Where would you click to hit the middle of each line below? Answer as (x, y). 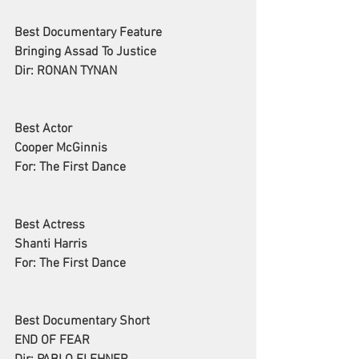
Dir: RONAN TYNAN (66, 72)
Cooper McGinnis (61, 149)
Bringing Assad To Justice (85, 52)
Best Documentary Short (82, 322)
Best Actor (43, 129)
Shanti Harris (51, 245)
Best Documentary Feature (88, 33)
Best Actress (50, 226)
